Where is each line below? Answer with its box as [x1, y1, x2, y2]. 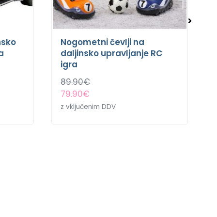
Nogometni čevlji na [61, 36, 144, 48]
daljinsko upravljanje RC [61, 47, 162, 59]
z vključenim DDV [61, 102, 116, 111]
